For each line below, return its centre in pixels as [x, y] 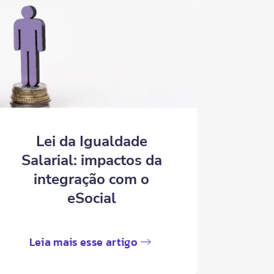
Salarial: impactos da [91, 160]
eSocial [91, 198]
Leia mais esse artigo [83, 242]
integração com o [92, 179]
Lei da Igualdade [91, 141]
